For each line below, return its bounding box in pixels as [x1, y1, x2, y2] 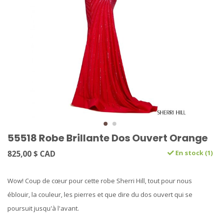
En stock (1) [174, 148, 213, 158]
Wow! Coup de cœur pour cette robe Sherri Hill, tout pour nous [7, 176, 192, 186]
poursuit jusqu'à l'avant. [7, 204, 79, 213]
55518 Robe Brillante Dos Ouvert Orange [7, 131, 208, 145]
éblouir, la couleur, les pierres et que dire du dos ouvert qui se [7, 190, 192, 199]
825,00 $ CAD [7, 148, 55, 160]
